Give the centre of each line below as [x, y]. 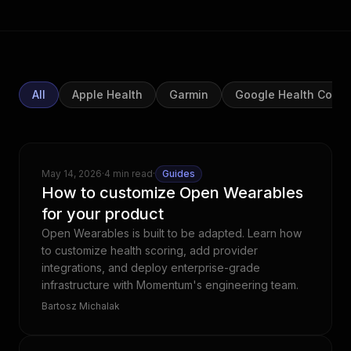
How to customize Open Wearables [172, 193]
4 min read [128, 174]
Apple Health [107, 94]
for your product [103, 214]
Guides [179, 174]
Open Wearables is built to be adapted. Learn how [172, 233]
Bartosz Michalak [81, 306]
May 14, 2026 [72, 174]
